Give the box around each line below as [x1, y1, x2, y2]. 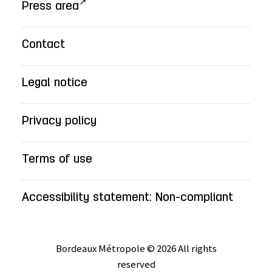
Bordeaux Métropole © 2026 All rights [55, 241, 217, 255]
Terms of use [21, 153, 92, 166]
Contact [21, 38, 65, 51]
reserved [117, 257, 155, 271]
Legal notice [21, 76, 87, 89]
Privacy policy [21, 115, 97, 127]
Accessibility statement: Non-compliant [21, 191, 233, 204]
